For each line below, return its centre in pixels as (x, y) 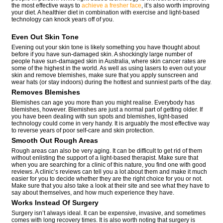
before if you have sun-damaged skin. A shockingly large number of (102, 54)
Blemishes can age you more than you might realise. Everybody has (103, 102)
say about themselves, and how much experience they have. (93, 192)
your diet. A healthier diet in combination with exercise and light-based (106, 13)
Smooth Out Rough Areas (55, 140)
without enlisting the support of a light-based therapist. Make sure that (105, 158)
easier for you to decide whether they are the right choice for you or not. (107, 178)
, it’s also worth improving (175, 6)
